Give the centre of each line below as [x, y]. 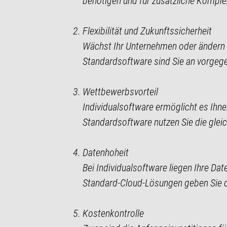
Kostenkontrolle [113, 213]
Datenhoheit [105, 152]
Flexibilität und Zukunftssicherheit [147, 31]
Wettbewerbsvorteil [120, 91]
